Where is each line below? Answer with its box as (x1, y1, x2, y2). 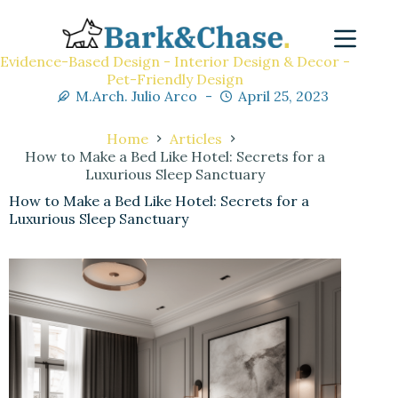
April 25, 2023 (237, 87, 329, 105)
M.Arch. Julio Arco (75, 87, 197, 105)
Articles (170, 130, 223, 147)
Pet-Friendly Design (107, 69, 244, 88)
